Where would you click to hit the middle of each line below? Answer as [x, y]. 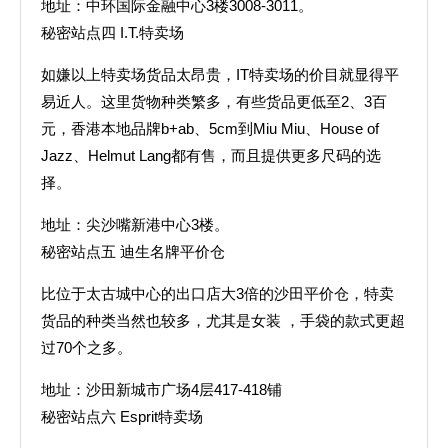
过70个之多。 [86, 347]
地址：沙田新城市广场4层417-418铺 [161, 389]
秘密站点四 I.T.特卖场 [112, 32]
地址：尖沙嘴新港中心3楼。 [135, 224]
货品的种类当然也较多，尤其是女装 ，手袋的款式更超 [223, 320]
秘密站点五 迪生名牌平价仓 [133, 251]
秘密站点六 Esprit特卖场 [122, 416]
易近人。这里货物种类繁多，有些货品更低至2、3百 [214, 101]
